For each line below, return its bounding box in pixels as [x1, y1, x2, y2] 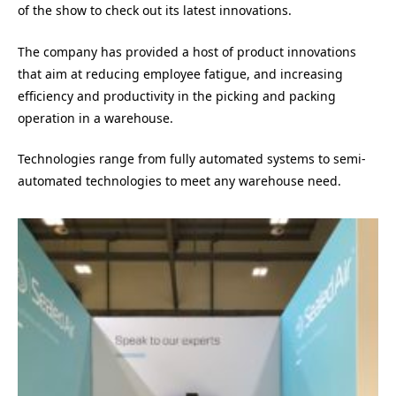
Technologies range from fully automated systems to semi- [18, 150, 366, 168]
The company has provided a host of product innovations [18, 42, 356, 60]
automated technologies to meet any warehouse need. [18, 172, 345, 190]
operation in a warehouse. [18, 109, 173, 126]
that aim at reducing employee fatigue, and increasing [18, 65, 343, 82]
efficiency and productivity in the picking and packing [18, 87, 336, 104]
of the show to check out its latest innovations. [18, 2, 292, 19]
